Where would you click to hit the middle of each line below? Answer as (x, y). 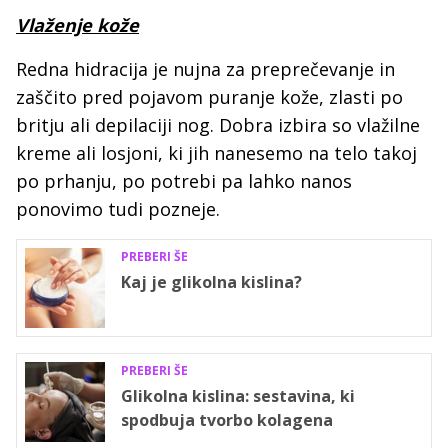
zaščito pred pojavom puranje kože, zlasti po (209, 97)
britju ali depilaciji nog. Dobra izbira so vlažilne (218, 125)
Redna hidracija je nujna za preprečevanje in (205, 69)
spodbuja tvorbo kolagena (227, 420)
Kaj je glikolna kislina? (211, 282)
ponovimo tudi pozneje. (118, 209)
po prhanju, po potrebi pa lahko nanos (184, 181)
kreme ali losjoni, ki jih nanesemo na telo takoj (216, 153)
